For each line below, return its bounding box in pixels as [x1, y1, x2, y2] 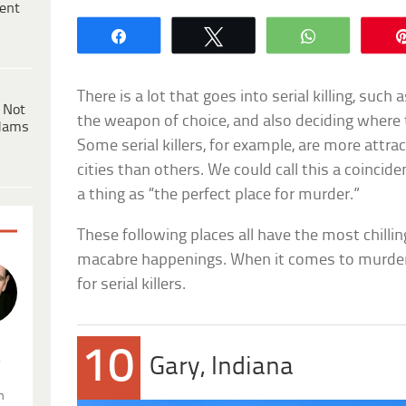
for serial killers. [77, 275, 187, 294]
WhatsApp [331, 27, 403, 43]
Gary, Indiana [150, 353, 295, 381]
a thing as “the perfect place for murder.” [77, 186, 361, 204]
